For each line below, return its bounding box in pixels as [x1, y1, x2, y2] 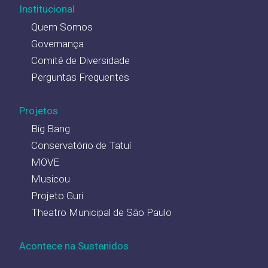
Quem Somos [31, 20, 93, 33]
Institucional [19, 2, 75, 15]
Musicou [31, 172, 70, 185]
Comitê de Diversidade [31, 54, 130, 66]
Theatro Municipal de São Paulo [31, 206, 172, 218]
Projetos [19, 104, 58, 117]
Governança [31, 37, 84, 50]
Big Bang [31, 122, 70, 135]
